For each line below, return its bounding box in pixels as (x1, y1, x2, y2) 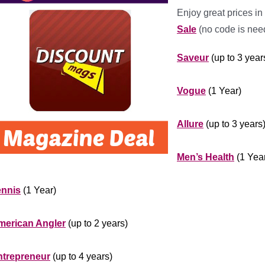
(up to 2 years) (66, 218, 128, 228)
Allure (177, 119, 203, 129)
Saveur (177, 53, 209, 63)
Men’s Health (177, 152, 234, 162)
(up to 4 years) (50, 251, 112, 261)
